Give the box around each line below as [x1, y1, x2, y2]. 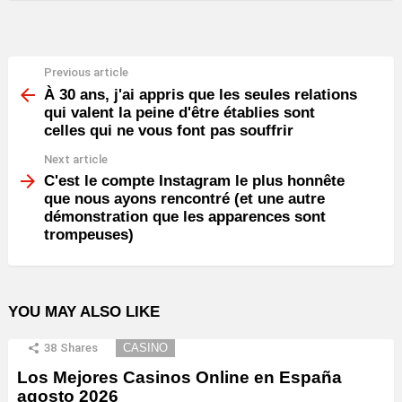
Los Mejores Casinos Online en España [17, 368, 342, 388]
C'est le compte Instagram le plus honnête [44, 172, 345, 190]
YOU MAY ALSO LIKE [8, 303, 160, 321]
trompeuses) [44, 226, 134, 244]
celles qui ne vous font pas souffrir [44, 121, 293, 139]
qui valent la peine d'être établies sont [44, 103, 315, 121]
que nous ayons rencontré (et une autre [44, 190, 325, 208]
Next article [44, 152, 108, 166]
